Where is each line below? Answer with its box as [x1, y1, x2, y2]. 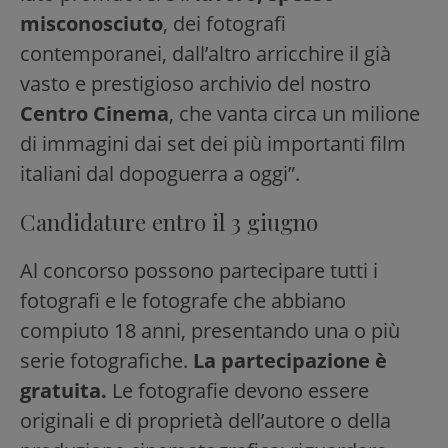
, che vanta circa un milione [169, 99, 420, 127]
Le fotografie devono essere [107, 376, 369, 404]
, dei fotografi [163, 9, 286, 37]
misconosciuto [20, 9, 163, 37]
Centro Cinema [20, 99, 169, 127]
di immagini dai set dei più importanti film [20, 129, 406, 157]
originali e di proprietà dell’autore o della [20, 406, 391, 434]
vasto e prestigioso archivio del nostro [20, 69, 371, 97]
